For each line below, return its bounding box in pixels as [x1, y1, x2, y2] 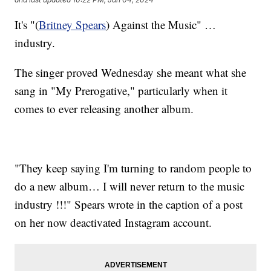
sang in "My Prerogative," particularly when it [15, 83, 228, 99]
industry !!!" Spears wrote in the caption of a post [15, 197, 243, 212]
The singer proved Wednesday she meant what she [15, 65, 247, 80]
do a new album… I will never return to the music [15, 178, 245, 194]
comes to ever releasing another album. [15, 101, 194, 117]
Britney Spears [39, 17, 106, 33]
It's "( [15, 17, 39, 33]
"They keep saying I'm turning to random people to [15, 160, 252, 176]
